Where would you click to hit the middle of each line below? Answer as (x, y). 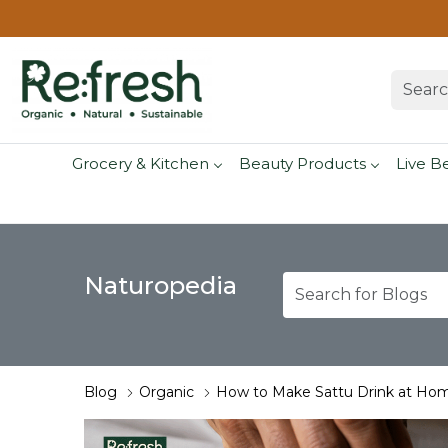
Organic (166, 392)
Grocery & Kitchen (140, 163)
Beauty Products (302, 163)
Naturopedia (160, 286)
